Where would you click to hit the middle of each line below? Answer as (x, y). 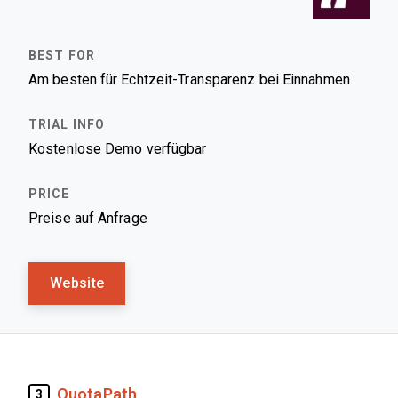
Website (77, 283)
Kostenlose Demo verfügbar (118, 149)
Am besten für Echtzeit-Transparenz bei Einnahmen (189, 80)
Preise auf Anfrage (88, 218)
